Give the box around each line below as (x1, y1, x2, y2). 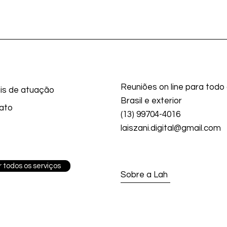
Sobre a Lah (121, 170, 168, 180)
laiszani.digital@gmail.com (121, 124, 221, 133)
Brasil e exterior (121, 96, 182, 106)
